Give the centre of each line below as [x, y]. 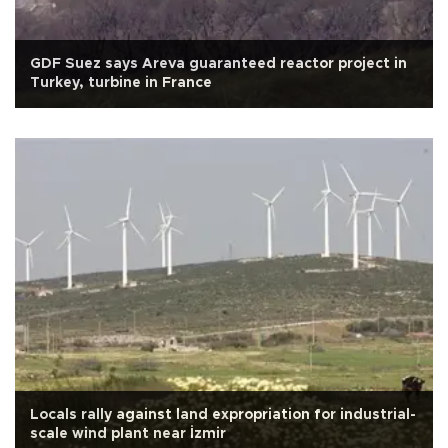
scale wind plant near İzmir [128, 433]
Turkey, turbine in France [121, 82]
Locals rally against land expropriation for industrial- [223, 414]
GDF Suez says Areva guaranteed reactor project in [218, 63]
